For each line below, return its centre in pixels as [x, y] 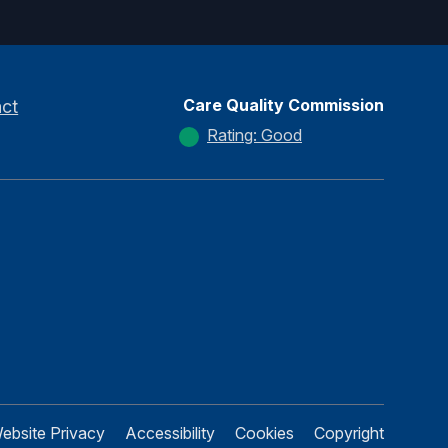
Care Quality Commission [283, 105]
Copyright [349, 433]
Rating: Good [254, 135]
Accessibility [170, 433]
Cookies [264, 433]
